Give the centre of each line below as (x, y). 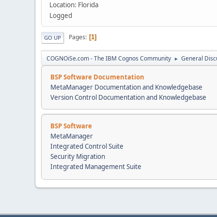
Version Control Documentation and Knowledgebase (128, 97)
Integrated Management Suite (96, 166)
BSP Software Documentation (97, 77)
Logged (61, 15)
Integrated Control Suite (87, 146)
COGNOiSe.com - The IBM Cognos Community (109, 58)
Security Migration (78, 156)
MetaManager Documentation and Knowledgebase (126, 87)
